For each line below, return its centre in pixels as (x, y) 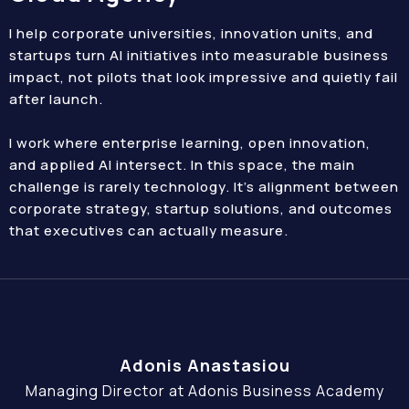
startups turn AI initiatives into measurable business (199, 55)
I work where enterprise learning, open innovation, (190, 143)
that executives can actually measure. (149, 231)
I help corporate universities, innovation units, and (191, 33)
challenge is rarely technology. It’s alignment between (204, 187)
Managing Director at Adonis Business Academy (204, 391)
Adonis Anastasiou (204, 365)
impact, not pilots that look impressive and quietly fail (204, 77)
